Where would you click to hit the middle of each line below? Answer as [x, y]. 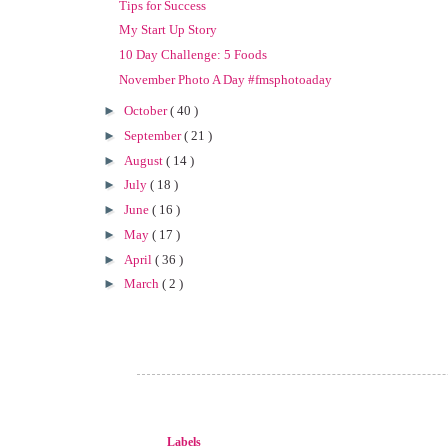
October [146, 110]
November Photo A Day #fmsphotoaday [226, 79]
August [144, 160]
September [153, 135]
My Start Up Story [168, 30]
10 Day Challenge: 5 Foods [193, 54]
